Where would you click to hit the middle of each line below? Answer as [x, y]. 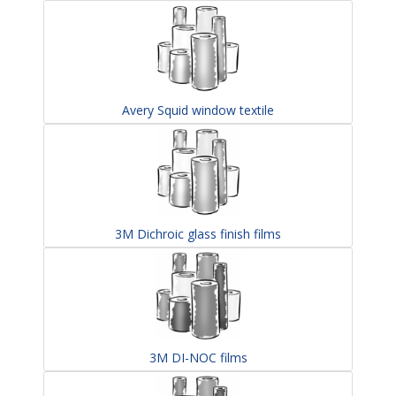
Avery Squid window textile [198, 110]
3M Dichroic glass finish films [198, 234]
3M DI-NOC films [198, 358]
